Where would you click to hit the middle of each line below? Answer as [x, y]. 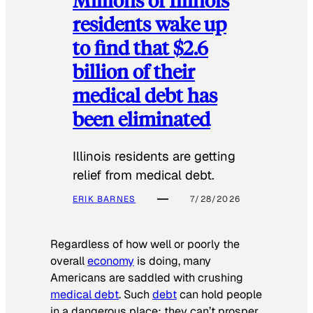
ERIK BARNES [104, 199]
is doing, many [173, 261]
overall [69, 261]
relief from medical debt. [144, 175]
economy [111, 261]
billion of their [134, 71]
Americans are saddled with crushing [147, 278]
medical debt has [145, 94]
